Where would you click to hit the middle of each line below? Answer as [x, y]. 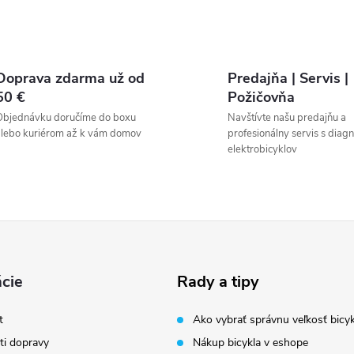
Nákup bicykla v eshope [250, 342]
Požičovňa [261, 97]
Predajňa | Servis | [288, 78]
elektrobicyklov [262, 149]
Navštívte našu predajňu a [287, 117]
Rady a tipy [218, 281]
